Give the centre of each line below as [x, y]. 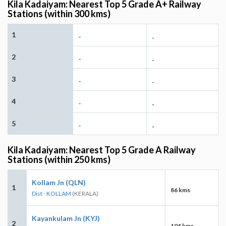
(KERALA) [85, 193]
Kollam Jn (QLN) [59, 182]
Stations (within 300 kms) [59, 13]
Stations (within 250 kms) [59, 159]
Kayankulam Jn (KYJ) [66, 218]
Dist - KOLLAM [51, 193]
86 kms [180, 190]
